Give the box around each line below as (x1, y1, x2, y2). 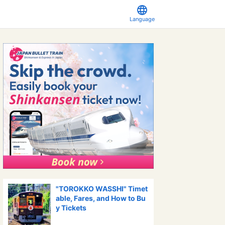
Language (130, 16, 155, 23)
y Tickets (56, 203, 86, 212)
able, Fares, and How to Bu (56, 194, 146, 202)
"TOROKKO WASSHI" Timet (56, 184, 148, 193)
